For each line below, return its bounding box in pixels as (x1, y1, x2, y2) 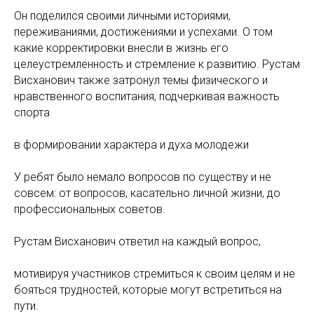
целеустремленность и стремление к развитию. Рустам (14, 57, 300, 71)
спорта (14, 106, 50, 119)
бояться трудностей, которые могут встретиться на (14, 283, 282, 296)
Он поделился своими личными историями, (14, 9, 231, 22)
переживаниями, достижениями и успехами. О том (14, 25, 273, 39)
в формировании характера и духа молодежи (14, 138, 249, 151)
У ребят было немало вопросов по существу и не (14, 170, 271, 184)
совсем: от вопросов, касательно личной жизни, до (14, 186, 280, 200)
